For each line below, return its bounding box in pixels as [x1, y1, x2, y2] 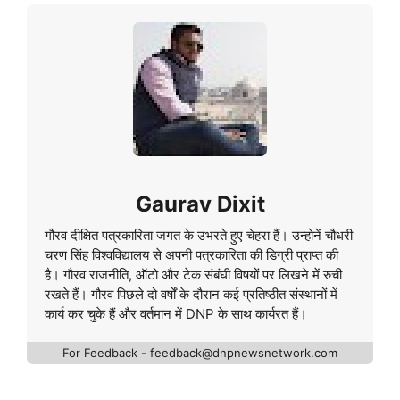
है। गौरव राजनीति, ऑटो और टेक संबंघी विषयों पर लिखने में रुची [45, 266, 342, 284]
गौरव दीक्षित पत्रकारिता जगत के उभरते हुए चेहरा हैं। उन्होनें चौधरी [45, 227, 353, 245]
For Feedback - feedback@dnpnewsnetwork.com [62, 346, 337, 361]
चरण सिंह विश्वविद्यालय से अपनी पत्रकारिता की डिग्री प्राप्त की [45, 246, 338, 264]
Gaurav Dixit [135, 191, 265, 218]
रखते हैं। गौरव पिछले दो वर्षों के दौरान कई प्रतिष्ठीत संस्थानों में [45, 286, 337, 304]
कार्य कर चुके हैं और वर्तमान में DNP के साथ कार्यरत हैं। [45, 305, 307, 323]
